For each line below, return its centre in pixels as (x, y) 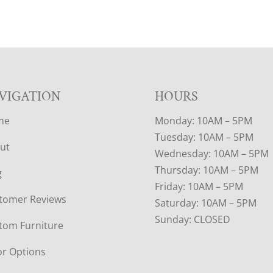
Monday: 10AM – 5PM (203, 121)
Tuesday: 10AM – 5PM (204, 137)
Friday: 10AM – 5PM (199, 187)
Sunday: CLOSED (192, 220)
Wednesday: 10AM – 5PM (211, 154)
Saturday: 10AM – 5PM (205, 203)
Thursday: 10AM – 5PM (206, 170)
